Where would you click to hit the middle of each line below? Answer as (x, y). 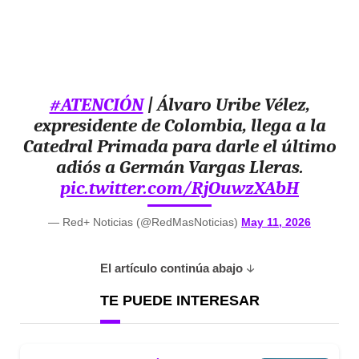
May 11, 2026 (276, 222)
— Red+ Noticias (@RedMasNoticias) (145, 222)
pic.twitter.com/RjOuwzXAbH (179, 188)
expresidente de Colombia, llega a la (179, 125)
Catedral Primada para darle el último (179, 146)
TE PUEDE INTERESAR (179, 301)
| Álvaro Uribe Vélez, (226, 105)
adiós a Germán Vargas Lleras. (179, 167)
